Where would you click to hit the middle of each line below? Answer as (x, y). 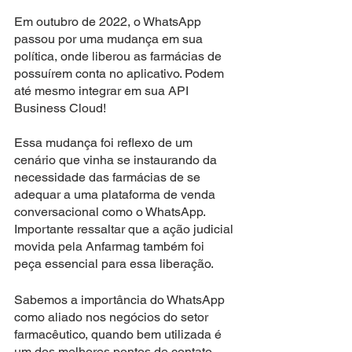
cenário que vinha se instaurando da (117, 159)
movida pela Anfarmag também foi (111, 246)
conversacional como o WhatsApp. (111, 211)
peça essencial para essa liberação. (114, 263)
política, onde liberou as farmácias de (119, 56)
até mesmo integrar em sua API (103, 90)
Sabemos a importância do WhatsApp (121, 299)
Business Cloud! (62, 108)
